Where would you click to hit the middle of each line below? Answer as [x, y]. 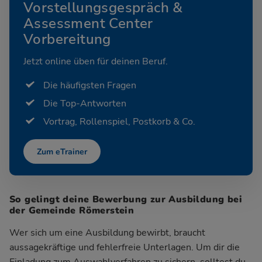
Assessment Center [88, 23]
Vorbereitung [67, 39]
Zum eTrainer [62, 151]
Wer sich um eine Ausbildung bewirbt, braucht [107, 232]
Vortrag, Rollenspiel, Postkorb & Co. [119, 122]
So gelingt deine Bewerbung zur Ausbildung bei [126, 199]
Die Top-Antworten [85, 103]
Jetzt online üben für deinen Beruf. [96, 61]
